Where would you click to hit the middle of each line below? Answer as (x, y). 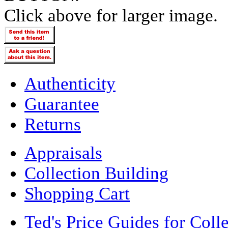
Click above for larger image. (111, 16)
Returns (53, 125)
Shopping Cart (77, 194)
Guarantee (62, 104)
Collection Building (96, 174)
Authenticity (70, 84)
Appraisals (63, 153)
